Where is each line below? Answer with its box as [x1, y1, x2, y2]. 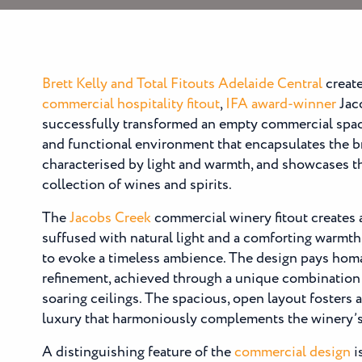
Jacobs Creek [66, 208, 151, 229]
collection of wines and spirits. [42, 175, 232, 196]
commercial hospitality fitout [42, 94, 220, 115]
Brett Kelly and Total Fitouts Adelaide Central [42, 74, 322, 95]
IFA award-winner [225, 94, 336, 115]
